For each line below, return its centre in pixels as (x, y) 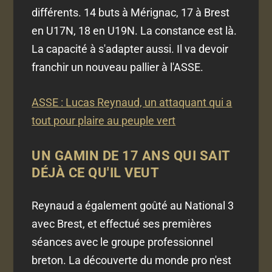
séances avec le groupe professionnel (123, 242)
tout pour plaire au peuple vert (104, 121)
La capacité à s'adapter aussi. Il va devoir (130, 49)
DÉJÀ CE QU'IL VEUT (96, 173)
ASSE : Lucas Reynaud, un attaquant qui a (132, 103)
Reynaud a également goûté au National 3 (133, 206)
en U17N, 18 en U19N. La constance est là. (134, 30)
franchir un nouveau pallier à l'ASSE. (118, 67)
